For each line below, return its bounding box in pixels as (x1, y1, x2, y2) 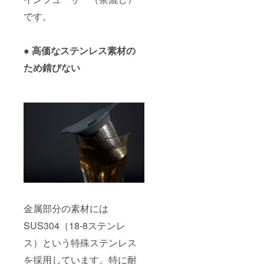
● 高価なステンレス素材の (24, 43, 136, 57)
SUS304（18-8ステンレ (24, 218, 126, 232)
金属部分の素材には (24, 201, 108, 215)
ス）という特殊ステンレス (24, 235, 137, 249)
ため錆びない (24, 60, 80, 74)
